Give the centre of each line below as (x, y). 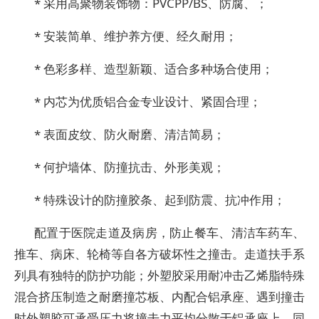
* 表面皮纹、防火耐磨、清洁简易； (130, 134)
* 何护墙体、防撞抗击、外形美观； (130, 167)
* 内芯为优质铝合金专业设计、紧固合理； (148, 101)
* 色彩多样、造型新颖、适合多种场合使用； (154, 69)
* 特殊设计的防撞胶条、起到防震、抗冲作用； (160, 200)
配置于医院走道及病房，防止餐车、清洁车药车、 (169, 232)
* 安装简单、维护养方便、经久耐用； (136, 36)
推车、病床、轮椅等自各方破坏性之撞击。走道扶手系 (159, 254)
